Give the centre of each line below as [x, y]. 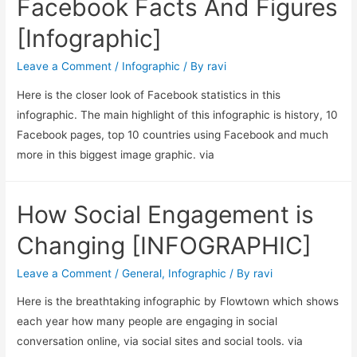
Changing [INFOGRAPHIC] [165, 245]
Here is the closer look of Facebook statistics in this [149, 94]
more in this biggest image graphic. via [116, 154]
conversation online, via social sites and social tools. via [160, 341]
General [142, 273]
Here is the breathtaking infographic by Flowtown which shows [178, 302]
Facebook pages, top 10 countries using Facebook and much [173, 134]
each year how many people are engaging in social [147, 322]
